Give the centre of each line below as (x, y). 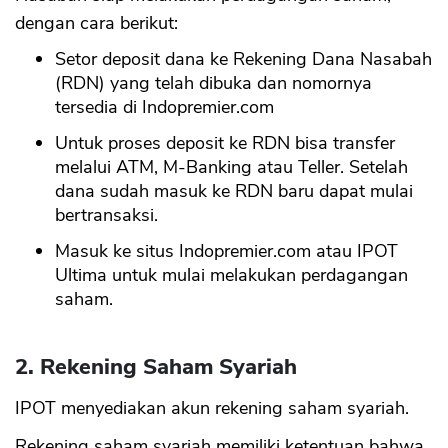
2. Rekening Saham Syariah (156, 366)
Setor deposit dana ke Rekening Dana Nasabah (243, 58)
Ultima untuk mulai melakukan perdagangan (231, 274)
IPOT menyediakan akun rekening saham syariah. (212, 407)
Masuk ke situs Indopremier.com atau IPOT (226, 250)
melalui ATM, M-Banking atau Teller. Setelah (231, 166)
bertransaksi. (106, 214)
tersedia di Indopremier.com (164, 106)
